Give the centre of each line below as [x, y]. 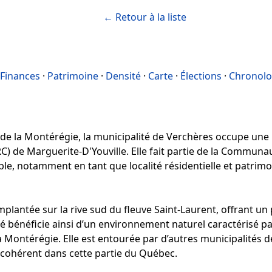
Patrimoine [73, 76]
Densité [123, 76]
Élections [201, 76]
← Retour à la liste [145, 17]
